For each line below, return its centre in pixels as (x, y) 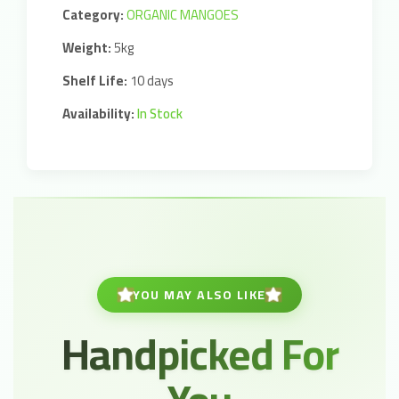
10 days (151, 81)
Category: (93, 15)
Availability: (98, 114)
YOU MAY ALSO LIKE (199, 295)
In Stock (160, 114)
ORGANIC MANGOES (183, 15)
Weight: (87, 48)
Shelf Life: (95, 81)
